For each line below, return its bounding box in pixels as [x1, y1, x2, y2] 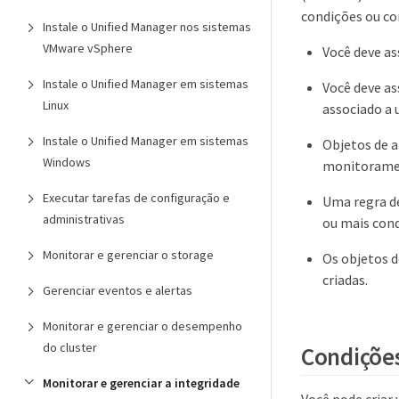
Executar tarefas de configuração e [43, 190, 230, 206]
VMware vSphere [43, 40, 133, 56]
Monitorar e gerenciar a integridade [43, 375, 240, 391]
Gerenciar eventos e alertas [43, 282, 192, 298]
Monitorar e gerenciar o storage [43, 247, 214, 263]
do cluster [43, 339, 97, 355]
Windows [43, 154, 91, 170]
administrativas [43, 211, 125, 227]
